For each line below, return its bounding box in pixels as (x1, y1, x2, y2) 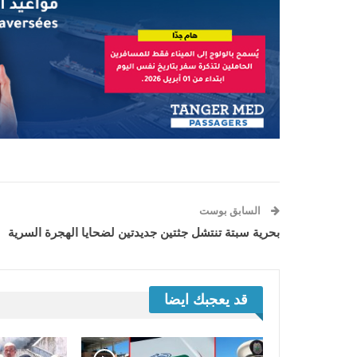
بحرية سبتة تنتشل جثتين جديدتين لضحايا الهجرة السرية (8, 226, 280, 240)
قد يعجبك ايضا (164, 292, 248, 308)
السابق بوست (199, 205, 263, 218)
